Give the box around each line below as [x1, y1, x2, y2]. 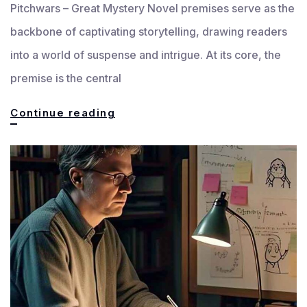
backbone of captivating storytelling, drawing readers [10, 25, 287, 39]
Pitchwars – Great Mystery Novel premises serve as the [10, 1, 295, 16]
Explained [114, 199, 175, 212]
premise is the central [10, 71, 121, 86]
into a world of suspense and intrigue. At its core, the [10, 48, 281, 62]
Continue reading [10, 106, 115, 120]
